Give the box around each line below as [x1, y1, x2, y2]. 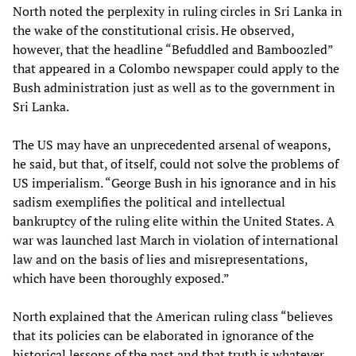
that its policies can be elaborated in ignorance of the [13, 326, 314, 344]
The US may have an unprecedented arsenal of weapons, [13, 135, 331, 153]
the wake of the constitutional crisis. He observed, [13, 21, 294, 39]
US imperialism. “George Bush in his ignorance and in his [13, 173, 336, 192]
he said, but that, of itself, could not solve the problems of [13, 154, 339, 172]
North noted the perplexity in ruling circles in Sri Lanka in [13, 2, 342, 20]
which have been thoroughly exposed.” [13, 269, 230, 287]
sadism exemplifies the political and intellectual [13, 192, 285, 211]
